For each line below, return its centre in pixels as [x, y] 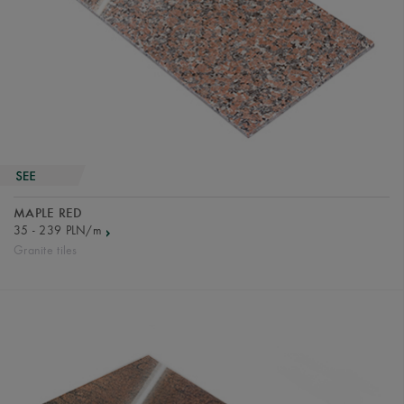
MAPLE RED [48, 214]
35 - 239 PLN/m [58, 230]
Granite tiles [46, 250]
